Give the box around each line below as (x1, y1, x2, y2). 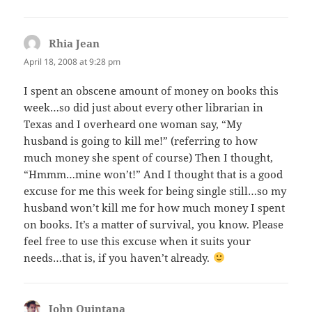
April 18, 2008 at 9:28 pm (24, 56, 121, 68)
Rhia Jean (49, 36, 100, 51)
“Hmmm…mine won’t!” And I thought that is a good (24, 166, 283, 181)
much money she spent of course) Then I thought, (24, 150, 274, 164)
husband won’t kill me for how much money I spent (24, 200, 286, 214)
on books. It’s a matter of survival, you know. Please (24, 217, 284, 231)
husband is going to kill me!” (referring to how (24, 133, 258, 148)
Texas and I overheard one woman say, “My (24, 116, 242, 131)
